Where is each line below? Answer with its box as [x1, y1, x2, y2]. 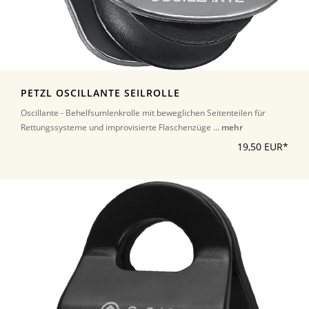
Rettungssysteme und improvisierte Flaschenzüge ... [21, 121, 221, 134]
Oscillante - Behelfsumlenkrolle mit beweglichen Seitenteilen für [21, 107, 266, 119]
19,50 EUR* [237, 141, 288, 154]
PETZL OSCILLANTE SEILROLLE [21, 87, 180, 100]
